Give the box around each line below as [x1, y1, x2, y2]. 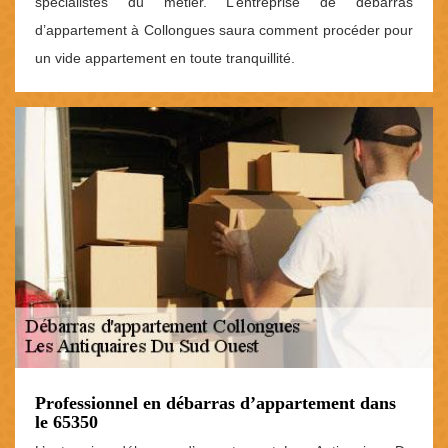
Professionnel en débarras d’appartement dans [35, 393, 396, 414]
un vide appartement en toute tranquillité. [35, 50, 295, 67]
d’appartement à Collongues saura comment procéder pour [35, 22, 413, 39]
